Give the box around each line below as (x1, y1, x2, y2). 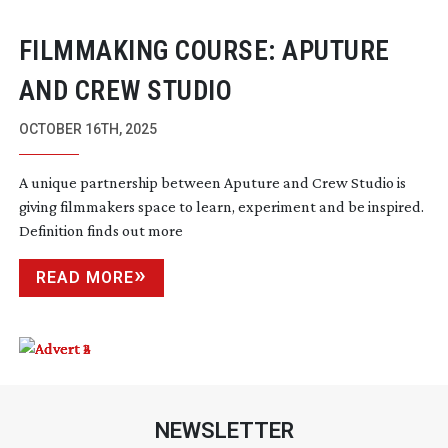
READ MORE (35, 267, 134, 287)
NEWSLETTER (154, 417, 294, 443)
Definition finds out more (18, 221, 183, 239)
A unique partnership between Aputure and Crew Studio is (18, 173, 406, 191)
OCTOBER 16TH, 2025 (18, 120, 157, 137)
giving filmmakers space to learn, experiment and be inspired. (18, 197, 424, 215)
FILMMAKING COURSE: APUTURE (18, 34, 390, 67)
